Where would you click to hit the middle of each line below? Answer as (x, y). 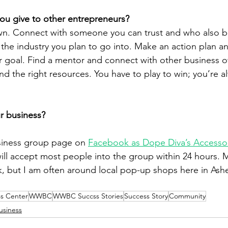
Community (187, 196)
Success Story (146, 196)
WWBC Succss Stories (88, 196)
